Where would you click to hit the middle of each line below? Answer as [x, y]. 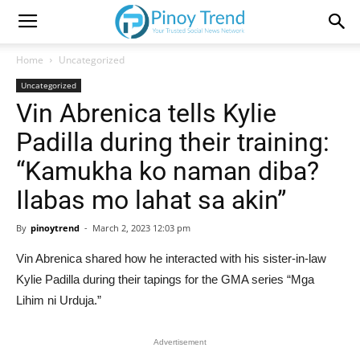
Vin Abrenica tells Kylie [146, 113]
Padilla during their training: [173, 142]
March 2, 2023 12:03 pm [141, 228]
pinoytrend [55, 228]
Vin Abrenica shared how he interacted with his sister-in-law [171, 258]
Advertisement [180, 342]
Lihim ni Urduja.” [59, 300]
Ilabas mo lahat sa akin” [151, 200]
